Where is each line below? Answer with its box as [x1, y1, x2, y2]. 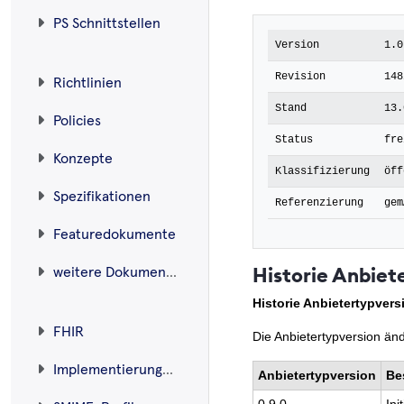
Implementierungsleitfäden [162, 362, 173, 377]
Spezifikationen [53, 188, 151, 204]
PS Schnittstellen [53, 15, 161, 31]
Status [275, 133, 313, 147]
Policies [53, 113, 101, 128]
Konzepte [53, 151, 113, 166]
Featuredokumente [53, 226, 176, 242]
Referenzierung [275, 197, 363, 210]
